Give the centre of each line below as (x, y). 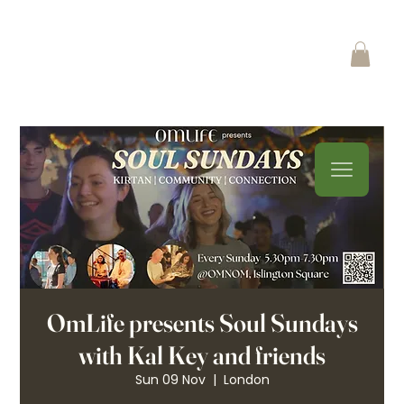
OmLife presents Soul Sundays (202, 323)
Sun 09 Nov (170, 380)
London (246, 380)
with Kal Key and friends (202, 355)
